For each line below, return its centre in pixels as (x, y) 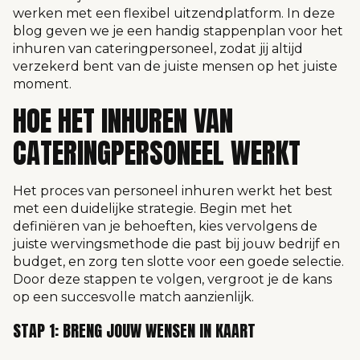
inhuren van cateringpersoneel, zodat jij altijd (158, 49)
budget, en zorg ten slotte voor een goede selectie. (178, 261)
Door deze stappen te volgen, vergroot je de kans (172, 279)
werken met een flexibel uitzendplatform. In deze (174, 14)
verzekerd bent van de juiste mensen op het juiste (175, 67)
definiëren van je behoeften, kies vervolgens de (165, 226)
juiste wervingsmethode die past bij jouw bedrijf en (176, 243)
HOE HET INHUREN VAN (123, 121)
